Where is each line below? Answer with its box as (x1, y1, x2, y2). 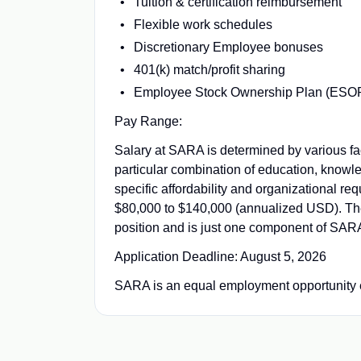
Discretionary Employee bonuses (133, 40, 323, 54)
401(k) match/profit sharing (133, 63, 285, 77)
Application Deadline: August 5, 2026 (114, 250, 326, 263)
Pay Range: (114, 114, 189, 128)
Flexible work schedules (133, 18, 272, 31)
